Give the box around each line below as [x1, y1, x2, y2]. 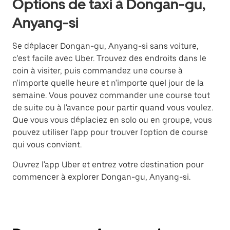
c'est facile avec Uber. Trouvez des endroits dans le [12, 53, 206, 64]
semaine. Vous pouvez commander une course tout [12, 90, 210, 101]
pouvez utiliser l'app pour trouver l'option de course [12, 127, 208, 138]
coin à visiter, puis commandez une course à [12, 66, 183, 76]
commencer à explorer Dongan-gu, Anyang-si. [12, 172, 190, 182]
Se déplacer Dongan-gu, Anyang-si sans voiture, [12, 41, 199, 51]
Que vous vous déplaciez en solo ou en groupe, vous [12, 115, 212, 125]
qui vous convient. [12, 140, 82, 150]
